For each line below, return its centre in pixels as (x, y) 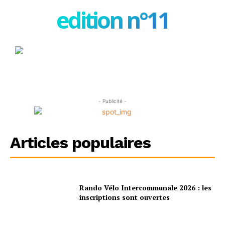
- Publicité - (113, 101)
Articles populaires (80, 143)
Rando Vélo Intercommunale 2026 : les (146, 187)
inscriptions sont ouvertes (125, 197)
